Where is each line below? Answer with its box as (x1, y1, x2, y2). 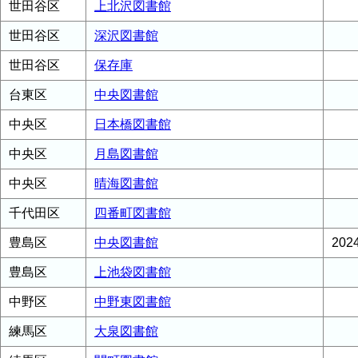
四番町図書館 (94, 206, 171, 220)
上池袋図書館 (94, 265, 171, 279)
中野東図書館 (94, 295, 171, 308)
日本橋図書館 (94, 117, 171, 131)
